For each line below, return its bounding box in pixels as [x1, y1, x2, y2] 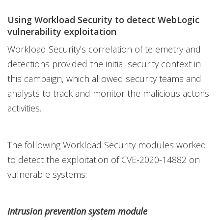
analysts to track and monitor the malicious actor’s [7, 87, 209, 100]
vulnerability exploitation [7, 26, 116, 38]
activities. [7, 102, 41, 114]
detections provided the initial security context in [7, 58, 201, 70]
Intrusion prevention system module [7, 205, 147, 218]
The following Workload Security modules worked [7, 139, 206, 151]
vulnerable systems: [7, 168, 87, 181]
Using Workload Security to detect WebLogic [7, 14, 199, 26]
